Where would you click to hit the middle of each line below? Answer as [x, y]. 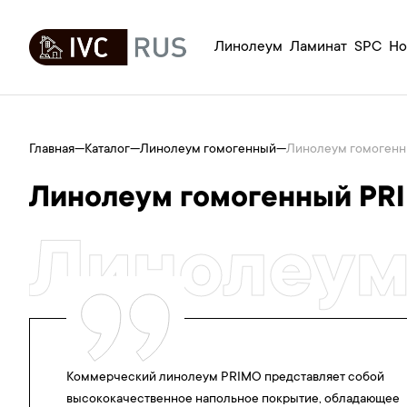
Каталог [107, 150]
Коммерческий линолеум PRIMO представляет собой [225, 378]
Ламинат [318, 47]
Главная [52, 150]
